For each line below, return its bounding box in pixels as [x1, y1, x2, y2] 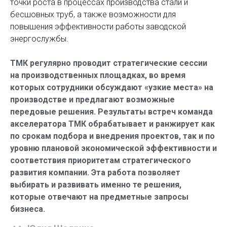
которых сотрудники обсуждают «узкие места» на [10, 83, 213, 92]
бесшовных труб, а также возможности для [10, 10, 176, 19]
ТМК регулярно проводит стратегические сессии [10, 58, 207, 68]
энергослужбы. [10, 34, 68, 44]
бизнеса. [10, 204, 45, 214]
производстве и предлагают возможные [10, 95, 175, 104]
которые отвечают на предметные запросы [10, 192, 188, 202]
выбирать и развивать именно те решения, [10, 180, 181, 190]
